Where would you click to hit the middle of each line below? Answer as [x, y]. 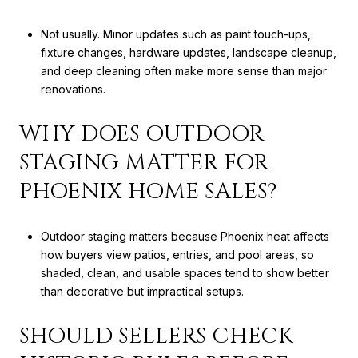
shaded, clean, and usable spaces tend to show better [185, 273]
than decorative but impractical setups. [142, 292]
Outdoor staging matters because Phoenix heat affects [185, 237]
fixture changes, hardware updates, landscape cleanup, [188, 53]
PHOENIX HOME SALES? [148, 191]
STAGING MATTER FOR [144, 162]
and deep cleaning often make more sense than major [183, 71]
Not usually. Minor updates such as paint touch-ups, [175, 34]
